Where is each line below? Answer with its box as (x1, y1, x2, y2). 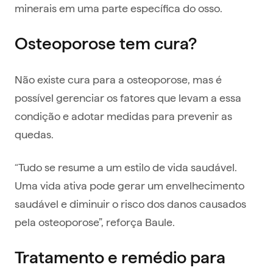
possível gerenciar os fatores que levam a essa (15, 90, 241, 105)
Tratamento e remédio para (15, 248, 225, 267)
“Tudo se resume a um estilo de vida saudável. (15, 160, 237, 174)
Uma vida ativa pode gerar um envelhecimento (15, 178, 244, 193)
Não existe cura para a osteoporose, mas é (15, 72, 222, 87)
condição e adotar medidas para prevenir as (15, 108, 232, 123)
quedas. (15, 127, 54, 141)
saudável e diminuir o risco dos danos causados (15, 196, 246, 211)
